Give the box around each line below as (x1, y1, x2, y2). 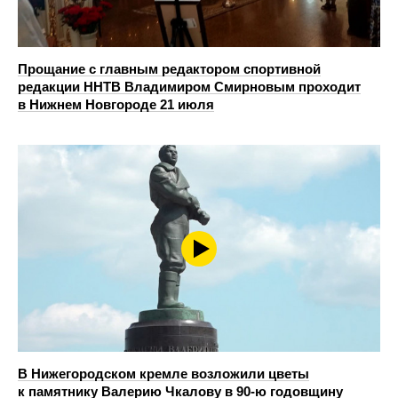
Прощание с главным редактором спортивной (18, 61, 321, 77)
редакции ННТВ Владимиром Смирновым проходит (18, 79, 361, 95)
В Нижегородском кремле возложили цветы (18, 366, 309, 382)
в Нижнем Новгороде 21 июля (18, 97, 214, 113)
